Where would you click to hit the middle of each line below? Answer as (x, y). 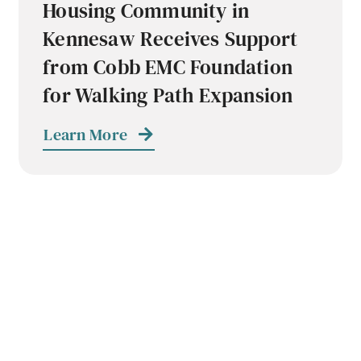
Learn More (86, 135)
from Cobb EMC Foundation (168, 67)
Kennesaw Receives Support (170, 39)
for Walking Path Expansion (168, 95)
